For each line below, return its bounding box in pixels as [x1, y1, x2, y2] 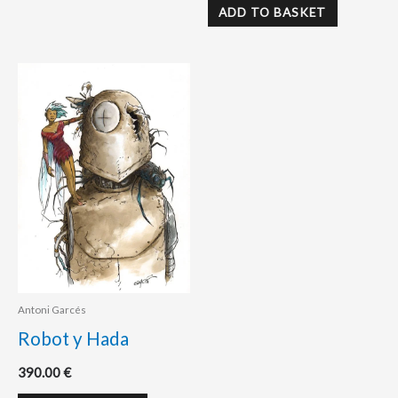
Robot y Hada [18, 327, 129, 349]
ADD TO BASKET [219, 4, 327, 20]
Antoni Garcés [18, 304, 86, 316]
